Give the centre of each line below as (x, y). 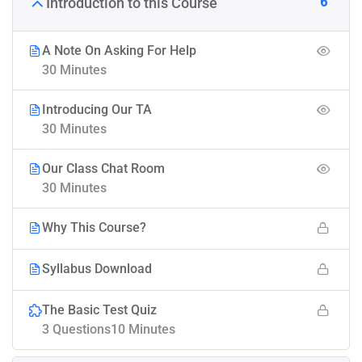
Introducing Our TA (97, 110)
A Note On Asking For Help (119, 51)
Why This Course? (94, 228)
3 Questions (76, 330)
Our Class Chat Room (103, 169)
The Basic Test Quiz (99, 310)
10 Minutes (143, 330)
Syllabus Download (97, 269)
